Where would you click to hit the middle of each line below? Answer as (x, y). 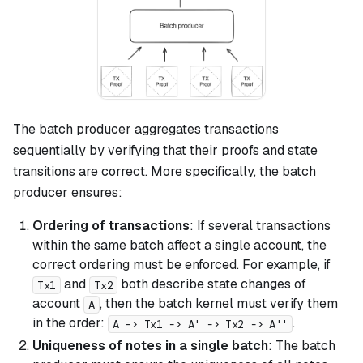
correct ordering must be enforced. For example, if (181, 265)
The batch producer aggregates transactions (146, 130)
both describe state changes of (212, 284)
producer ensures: (68, 193)
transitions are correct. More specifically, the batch (164, 172)
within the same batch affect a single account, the (179, 246)
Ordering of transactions (111, 226)
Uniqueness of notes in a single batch (150, 346)
